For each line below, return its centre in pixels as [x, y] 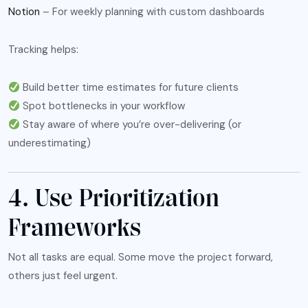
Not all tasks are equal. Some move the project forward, [141, 257]
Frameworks [75, 228]
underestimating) [49, 143]
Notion [24, 12]
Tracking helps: [43, 50]
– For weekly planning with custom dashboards [152, 12]
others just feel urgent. [63, 276]
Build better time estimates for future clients [130, 88]
